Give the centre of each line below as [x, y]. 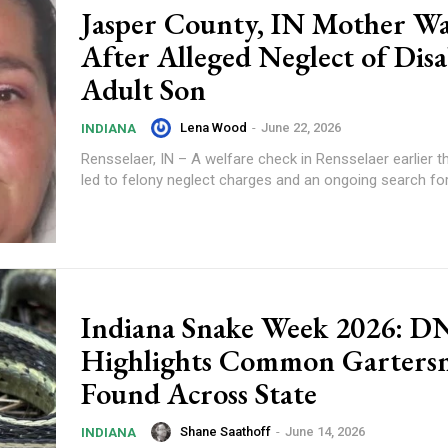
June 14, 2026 [325, 431]
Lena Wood [213, 128]
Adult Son [143, 89]
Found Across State [199, 393]
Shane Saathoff [225, 431]
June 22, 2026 [301, 128]
